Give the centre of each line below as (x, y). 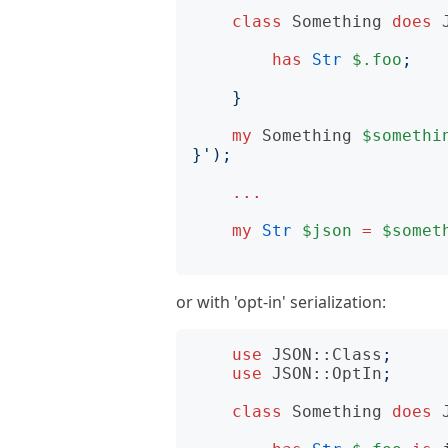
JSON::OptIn (327, 373)
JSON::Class (327, 354)
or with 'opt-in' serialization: (281, 302)
